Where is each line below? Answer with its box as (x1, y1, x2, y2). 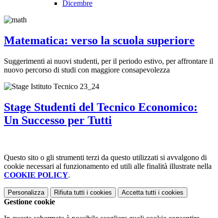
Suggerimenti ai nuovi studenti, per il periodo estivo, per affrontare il (4, 56, 213, 65)
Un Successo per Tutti (4, 113, 112, 127)
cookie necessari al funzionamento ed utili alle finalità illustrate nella (4, 162, 212, 170)
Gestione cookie (4, 197, 55, 206)
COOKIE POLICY (4, 170, 68, 179)
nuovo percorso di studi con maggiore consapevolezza (4, 65, 170, 74)
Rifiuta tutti (54, 188, 85, 196)
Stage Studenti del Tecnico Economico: (4, 100, 198, 113)
